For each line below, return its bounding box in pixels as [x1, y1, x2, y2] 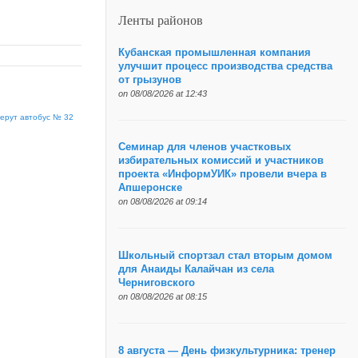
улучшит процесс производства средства [117, 60, 332, 72]
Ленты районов [118, 11, 203, 30]
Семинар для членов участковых [117, 141, 291, 153]
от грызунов [117, 74, 181, 86]
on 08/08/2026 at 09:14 [117, 197, 207, 207]
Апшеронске [117, 182, 182, 194]
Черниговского [117, 277, 195, 289]
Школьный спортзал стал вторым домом [117, 250, 332, 262]
